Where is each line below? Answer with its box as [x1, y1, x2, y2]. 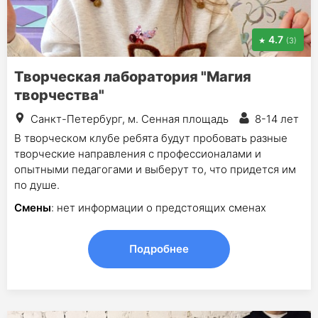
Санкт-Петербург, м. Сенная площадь [31, 111, 229, 126]
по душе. [14, 177, 60, 192]
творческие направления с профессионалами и [14, 146, 261, 160]
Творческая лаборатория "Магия [14, 67, 251, 85]
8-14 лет [255, 111, 299, 126]
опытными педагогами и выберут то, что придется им [14, 162, 296, 176]
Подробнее [129, 241, 189, 256]
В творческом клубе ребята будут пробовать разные [14, 131, 287, 145]
